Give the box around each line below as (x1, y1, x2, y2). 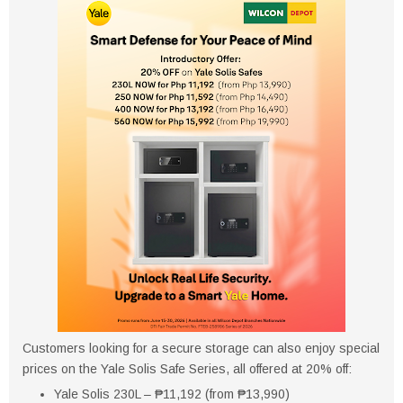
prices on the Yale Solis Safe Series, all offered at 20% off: (22, 361, 352, 376)
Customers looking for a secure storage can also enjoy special (22, 340, 380, 355)
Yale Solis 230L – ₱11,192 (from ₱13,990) (54, 386, 290, 401)
